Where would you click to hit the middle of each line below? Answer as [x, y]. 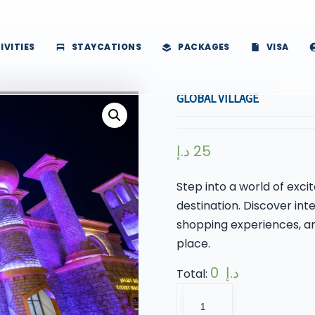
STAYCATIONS [107, 47]
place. [193, 243]
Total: [193, 274]
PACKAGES [204, 47]
